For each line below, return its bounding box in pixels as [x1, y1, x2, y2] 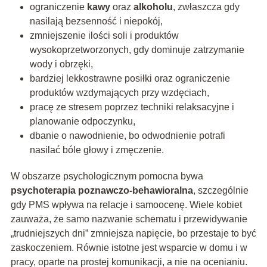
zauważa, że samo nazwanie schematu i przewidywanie [10, 214, 247, 225]
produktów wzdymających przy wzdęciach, [29, 88, 209, 98]
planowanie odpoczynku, [29, 116, 135, 127]
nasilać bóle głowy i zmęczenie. [29, 145, 164, 156]
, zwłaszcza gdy [172, 2, 240, 13]
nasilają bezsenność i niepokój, [29, 16, 163, 27]
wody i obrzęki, [29, 59, 93, 70]
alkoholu [133, 2, 173, 13]
